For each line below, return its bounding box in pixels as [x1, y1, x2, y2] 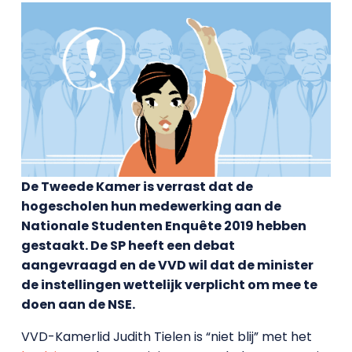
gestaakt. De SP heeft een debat [20, 236, 235, 255]
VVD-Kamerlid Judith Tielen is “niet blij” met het [20, 327, 312, 346]
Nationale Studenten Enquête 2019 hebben [20, 216, 306, 235]
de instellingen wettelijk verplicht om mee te [20, 275, 317, 294]
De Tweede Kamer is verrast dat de [20, 177, 253, 196]
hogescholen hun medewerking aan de [20, 196, 281, 215]
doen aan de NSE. [20, 295, 135, 313]
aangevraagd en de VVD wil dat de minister [20, 255, 313, 274]
